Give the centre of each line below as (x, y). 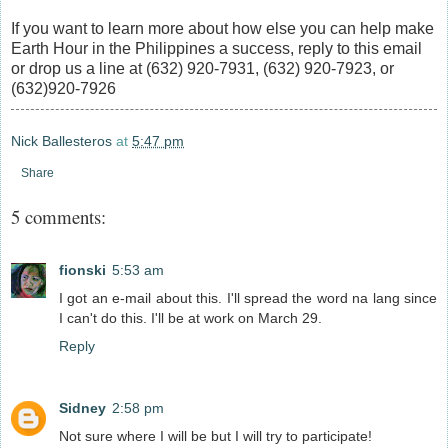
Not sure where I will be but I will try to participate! (215, 435)
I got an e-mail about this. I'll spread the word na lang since (248, 297)
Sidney (82, 407)
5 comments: (58, 217)
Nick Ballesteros (61, 140)
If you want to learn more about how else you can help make (222, 28)
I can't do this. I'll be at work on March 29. (190, 317)
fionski (82, 269)
